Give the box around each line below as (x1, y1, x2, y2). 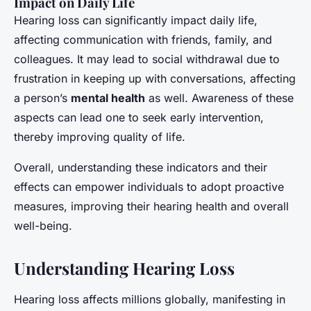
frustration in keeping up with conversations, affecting (14, 71, 296, 85)
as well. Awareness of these (145, 90, 294, 105)
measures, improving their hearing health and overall (14, 199, 289, 213)
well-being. (14, 218, 72, 233)
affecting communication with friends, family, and (14, 32, 272, 47)
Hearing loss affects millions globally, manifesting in (14, 292, 285, 306)
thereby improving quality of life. (14, 129, 185, 144)
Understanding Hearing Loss (14, 256, 235, 279)
